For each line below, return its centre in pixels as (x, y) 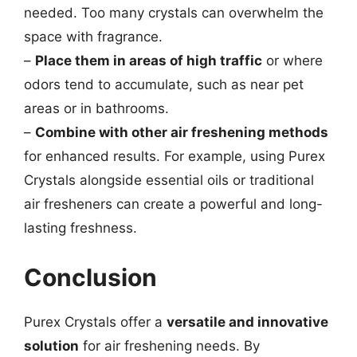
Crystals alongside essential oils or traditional (169, 180)
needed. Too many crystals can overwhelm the (174, 13)
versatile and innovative (247, 322)
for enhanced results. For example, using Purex (175, 156)
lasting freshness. (80, 228)
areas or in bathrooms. (96, 108)
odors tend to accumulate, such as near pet (164, 84)
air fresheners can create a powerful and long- (173, 204)
